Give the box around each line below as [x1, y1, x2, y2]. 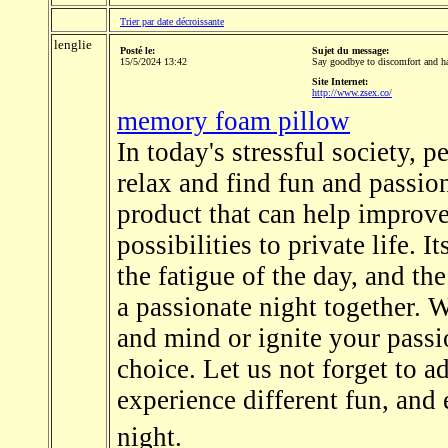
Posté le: [120, 45, 155, 57]
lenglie [54, 37, 92, 53]
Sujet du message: [312, 45, 389, 57]
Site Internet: [312, 76, 368, 88]
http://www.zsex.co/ [312, 87, 392, 99]
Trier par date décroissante [120, 16, 224, 28]
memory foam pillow [117, 106, 350, 137]
